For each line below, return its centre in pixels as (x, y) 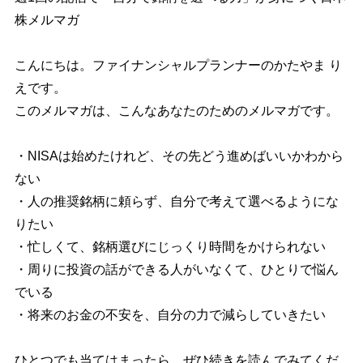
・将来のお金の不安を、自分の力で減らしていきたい (170, 314)
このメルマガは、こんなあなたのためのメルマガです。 (176, 110)
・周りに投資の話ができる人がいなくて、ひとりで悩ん (176, 269)
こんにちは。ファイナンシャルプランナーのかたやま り (178, 65)
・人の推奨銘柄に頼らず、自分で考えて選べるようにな (176, 201)
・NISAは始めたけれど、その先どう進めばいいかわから (179, 156)
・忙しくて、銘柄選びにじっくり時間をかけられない (170, 246)
